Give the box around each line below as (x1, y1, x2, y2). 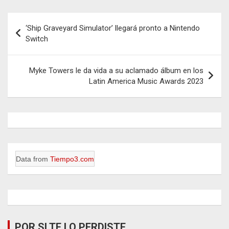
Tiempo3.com (50, 154, 94, 163)
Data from (16, 154, 50, 163)
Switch (26, 34, 48, 43)
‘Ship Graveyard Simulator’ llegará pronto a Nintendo (26, 23, 200, 33)
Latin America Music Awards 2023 (89, 76, 203, 86)
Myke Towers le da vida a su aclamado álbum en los (29, 65, 203, 75)
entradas (7, 45, 59, 60)
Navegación (7, 12, 75, 28)
